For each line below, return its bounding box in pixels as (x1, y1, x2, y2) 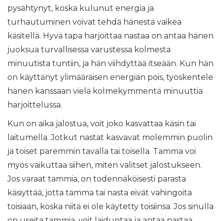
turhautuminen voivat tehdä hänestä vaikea (7, 17, 182, 27)
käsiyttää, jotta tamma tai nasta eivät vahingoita (7, 188, 192, 197)
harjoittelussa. (7, 100, 62, 110)
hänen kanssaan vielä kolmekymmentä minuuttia (7, 86, 203, 96)
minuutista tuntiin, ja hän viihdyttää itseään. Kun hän (7, 59, 214, 68)
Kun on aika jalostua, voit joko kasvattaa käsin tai (7, 119, 196, 128)
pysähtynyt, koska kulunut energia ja (7, 3, 154, 13)
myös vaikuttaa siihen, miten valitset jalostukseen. (7, 160, 202, 170)
